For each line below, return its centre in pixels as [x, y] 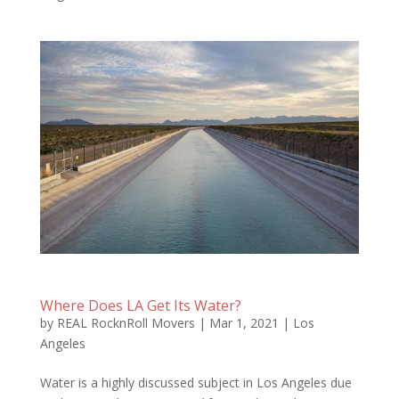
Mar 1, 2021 [244, 322]
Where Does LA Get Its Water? [140, 305]
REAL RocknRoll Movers [126, 322]
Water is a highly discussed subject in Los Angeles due [195, 382]
